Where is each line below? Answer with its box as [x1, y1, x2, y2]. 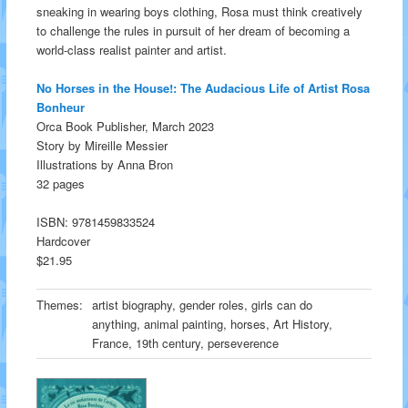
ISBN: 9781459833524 [36, 212, 155, 230]
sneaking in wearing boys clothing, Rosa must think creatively [36, 2, 362, 20]
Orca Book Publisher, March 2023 [36, 117, 214, 135]
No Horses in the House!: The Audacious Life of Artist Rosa [36, 78, 370, 97]
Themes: [36, 295, 83, 313]
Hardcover [36, 231, 90, 250]
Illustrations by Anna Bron [36, 155, 173, 173]
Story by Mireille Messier [36, 136, 168, 154]
